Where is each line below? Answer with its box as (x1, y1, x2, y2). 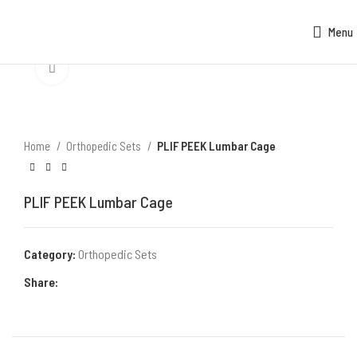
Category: (24, 245, 76, 261)
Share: (24, 273, 58, 289)
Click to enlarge (68, 61, 142, 76)
